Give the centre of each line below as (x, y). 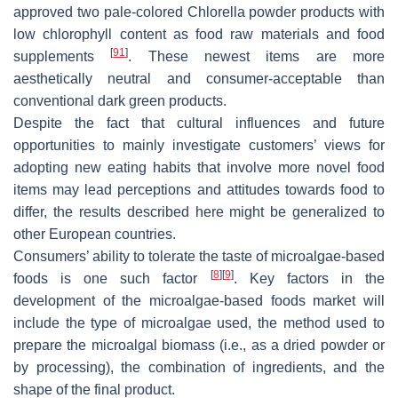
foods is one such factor (112, 279)
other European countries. (95, 235)
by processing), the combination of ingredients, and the (199, 368)
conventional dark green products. (120, 101)
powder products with (314, 12)
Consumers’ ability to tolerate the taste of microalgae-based (199, 257)
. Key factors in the (309, 279)
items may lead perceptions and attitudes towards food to (199, 190)
